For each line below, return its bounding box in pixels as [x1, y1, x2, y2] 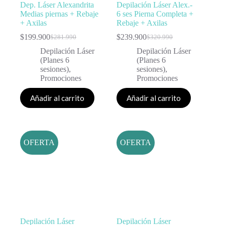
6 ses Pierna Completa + [117, 10, 194, 19]
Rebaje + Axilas [117, 19, 168, 28]
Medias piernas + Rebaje [20, 10, 98, 19]
